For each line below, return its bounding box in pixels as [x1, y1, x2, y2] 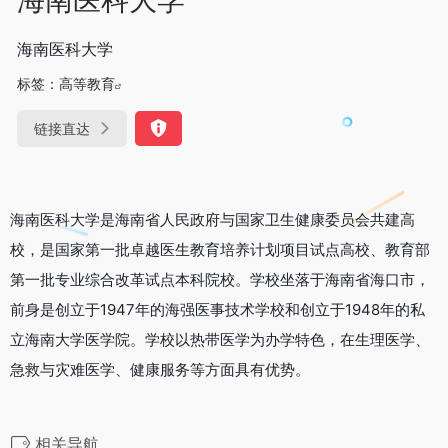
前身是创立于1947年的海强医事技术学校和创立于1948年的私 [10, 299, 425, 319]
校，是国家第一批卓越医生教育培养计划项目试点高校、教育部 [10, 239, 430, 259]
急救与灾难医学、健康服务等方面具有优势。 [10, 359, 310, 379]
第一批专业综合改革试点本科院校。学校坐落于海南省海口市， [10, 269, 430, 289]
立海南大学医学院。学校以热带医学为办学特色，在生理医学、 [10, 329, 430, 349]
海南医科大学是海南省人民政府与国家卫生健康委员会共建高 [10, 209, 415, 229]
